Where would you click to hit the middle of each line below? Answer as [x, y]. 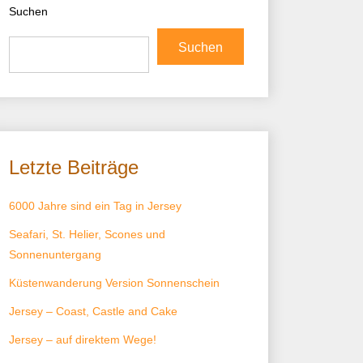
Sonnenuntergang [55, 254]
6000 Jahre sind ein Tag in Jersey [95, 206]
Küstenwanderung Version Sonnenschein [114, 283]
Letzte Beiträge [74, 167]
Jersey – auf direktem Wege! [83, 340]
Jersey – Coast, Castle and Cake [93, 311]
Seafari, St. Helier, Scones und [87, 234]
